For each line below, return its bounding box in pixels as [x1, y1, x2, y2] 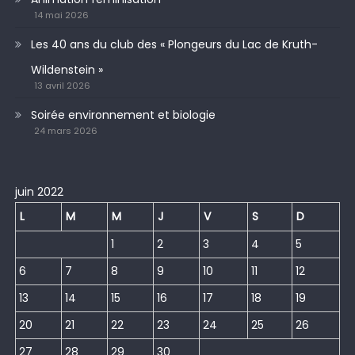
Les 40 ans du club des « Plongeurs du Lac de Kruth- [30, 36, 318, 52]
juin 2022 [14, 183, 63, 200]
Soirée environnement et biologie [30, 106, 216, 123]
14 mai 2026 [33, 8, 89, 21]
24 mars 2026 [33, 124, 97, 137]
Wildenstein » [30, 61, 103, 78]
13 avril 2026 [33, 78, 90, 92]
